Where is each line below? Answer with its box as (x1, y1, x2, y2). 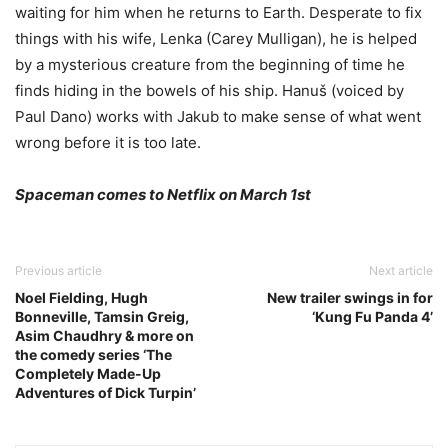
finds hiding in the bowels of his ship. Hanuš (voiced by (15, 81, 404, 100)
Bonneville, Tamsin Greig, (15, 308, 189, 325)
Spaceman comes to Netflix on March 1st (15, 185, 314, 204)
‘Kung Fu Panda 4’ (312, 308, 433, 325)
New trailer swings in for (267, 289, 433, 306)
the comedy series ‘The (15, 346, 172, 363)
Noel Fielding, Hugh (15, 289, 148, 306)
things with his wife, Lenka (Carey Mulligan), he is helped (15, 29, 417, 48)
